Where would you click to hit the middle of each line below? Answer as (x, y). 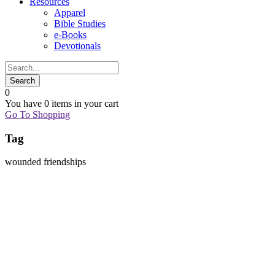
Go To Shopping (37, 114)
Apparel (70, 13)
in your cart (95, 103)
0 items (58, 103)
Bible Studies (80, 24)
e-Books (70, 35)
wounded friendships (45, 162)
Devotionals (77, 46)
